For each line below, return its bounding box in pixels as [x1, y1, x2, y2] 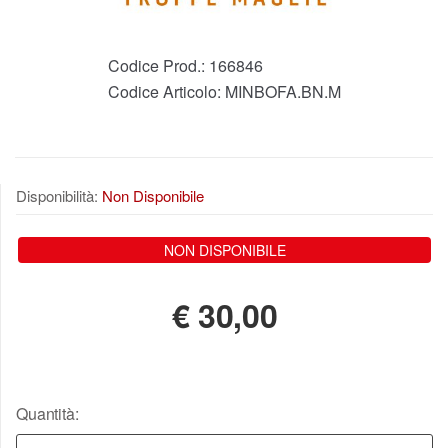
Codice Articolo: [107, 80, 225, 104]
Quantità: [16, 402, 79, 426]
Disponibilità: [16, 185, 102, 207]
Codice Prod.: [107, 54, 209, 78]
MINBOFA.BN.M [224, 80, 341, 104]
